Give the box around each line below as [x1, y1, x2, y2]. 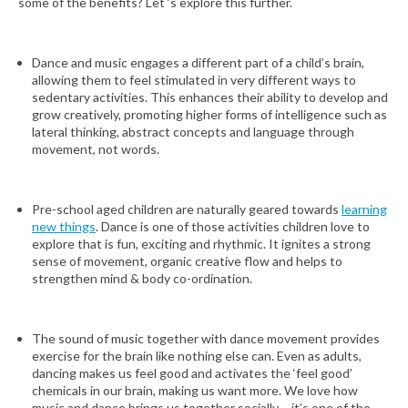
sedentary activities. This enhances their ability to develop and [32, 88, 388, 105]
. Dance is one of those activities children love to [96, 218, 370, 234]
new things [32, 218, 96, 234]
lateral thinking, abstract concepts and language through [32, 123, 354, 139]
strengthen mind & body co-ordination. [32, 270, 252, 286]
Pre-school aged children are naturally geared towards [32, 200, 342, 217]
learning [342, 200, 387, 217]
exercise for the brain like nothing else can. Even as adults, [32, 347, 362, 363]
